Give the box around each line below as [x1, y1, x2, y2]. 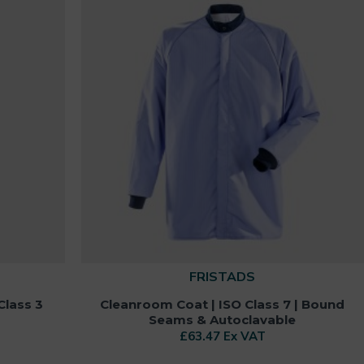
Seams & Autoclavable [149, 311, 297, 327]
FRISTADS [189, 267, 256, 286]
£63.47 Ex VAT [179, 327, 266, 344]
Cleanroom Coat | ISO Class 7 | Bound [100, 296, 345, 312]
